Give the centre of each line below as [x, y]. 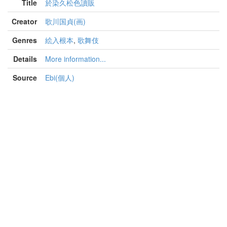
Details [25, 59]
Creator [24, 21]
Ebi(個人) [60, 78]
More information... [75, 59]
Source [25, 78]
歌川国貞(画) [65, 21]
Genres [25, 40]
